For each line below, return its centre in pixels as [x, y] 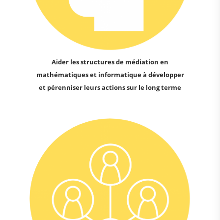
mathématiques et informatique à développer [110, 75]
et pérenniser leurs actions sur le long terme [110, 88]
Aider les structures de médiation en [110, 62]
